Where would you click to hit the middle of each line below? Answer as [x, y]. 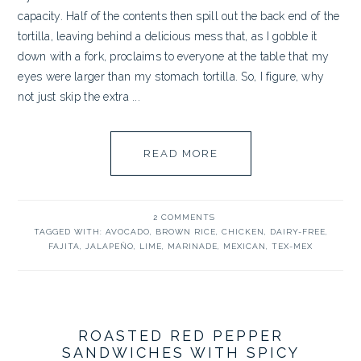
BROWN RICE [185, 232]
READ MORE [180, 154]
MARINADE [193, 246]
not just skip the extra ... [79, 97]
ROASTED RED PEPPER [180, 336]
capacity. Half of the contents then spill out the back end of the [179, 16]
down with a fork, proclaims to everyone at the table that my [174, 56]
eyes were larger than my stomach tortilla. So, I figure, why [171, 77]
